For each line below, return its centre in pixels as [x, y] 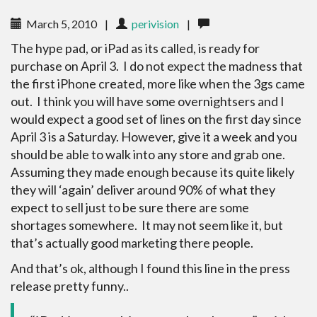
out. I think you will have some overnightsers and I [148, 101]
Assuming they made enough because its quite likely [152, 172]
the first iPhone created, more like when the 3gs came [158, 83]
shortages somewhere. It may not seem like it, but [147, 225]
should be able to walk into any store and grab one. [149, 154]
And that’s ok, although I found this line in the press [150, 268]
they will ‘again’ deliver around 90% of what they [143, 190]
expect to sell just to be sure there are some [130, 207]
